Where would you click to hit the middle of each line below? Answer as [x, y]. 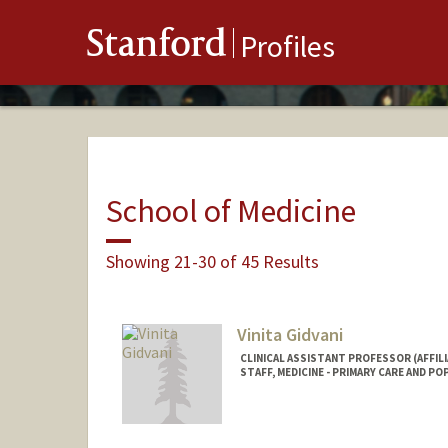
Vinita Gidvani [289, 335]
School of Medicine [230, 210]
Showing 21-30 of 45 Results [212, 261]
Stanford [157, 47]
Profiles [287, 46]
